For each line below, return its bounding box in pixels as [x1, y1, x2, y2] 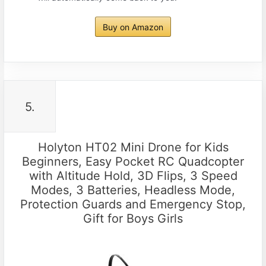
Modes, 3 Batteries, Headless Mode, [31, 182, 235, 197]
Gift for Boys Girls [83, 211, 183, 226]
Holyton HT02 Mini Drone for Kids [37, 140, 229, 154]
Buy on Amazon [103, 22, 163, 32]
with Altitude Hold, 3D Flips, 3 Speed [28, 168, 237, 183]
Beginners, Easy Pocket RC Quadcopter [22, 154, 244, 169]
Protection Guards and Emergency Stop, [20, 197, 246, 211]
